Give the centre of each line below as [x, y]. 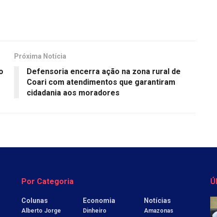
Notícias [158, 200]
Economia [99, 200]
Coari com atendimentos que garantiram [101, 82]
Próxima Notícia [40, 56]
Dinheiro [94, 210]
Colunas [35, 200]
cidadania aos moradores [74, 93]
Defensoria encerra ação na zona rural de [104, 71]
